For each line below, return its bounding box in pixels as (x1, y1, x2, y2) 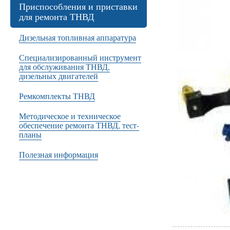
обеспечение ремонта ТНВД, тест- (19, 120, 139, 130)
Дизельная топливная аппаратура (19, 32, 136, 43)
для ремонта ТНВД (19, 10, 94, 23)
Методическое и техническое (19, 110, 121, 121)
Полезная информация (19, 149, 98, 160)
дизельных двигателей (19, 70, 98, 81)
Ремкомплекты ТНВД (19, 90, 95, 101)
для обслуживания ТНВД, (19, 61, 110, 72)
